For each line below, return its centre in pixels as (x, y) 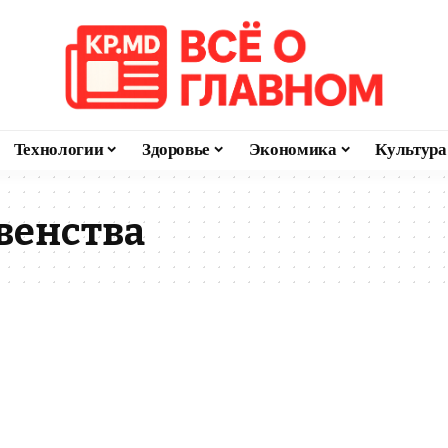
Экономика (292, 149)
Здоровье (176, 149)
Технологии (58, 149)
